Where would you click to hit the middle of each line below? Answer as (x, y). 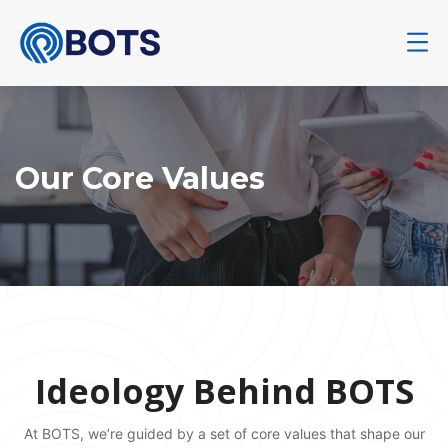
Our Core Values (140, 179)
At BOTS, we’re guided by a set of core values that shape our (224, 433)
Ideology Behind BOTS (224, 390)
